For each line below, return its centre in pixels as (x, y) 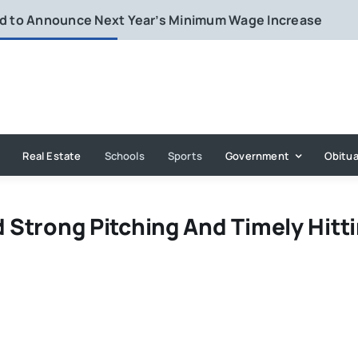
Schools (124, 155)
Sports (185, 155)
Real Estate (52, 155)
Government (258, 155)
